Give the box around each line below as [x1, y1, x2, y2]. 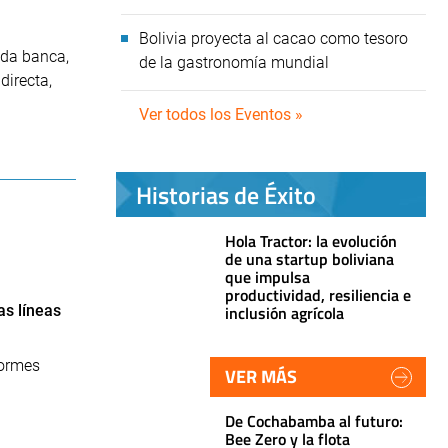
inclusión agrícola [225, 301, 344, 325]
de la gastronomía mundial [139, 53, 329, 72]
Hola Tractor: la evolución [225, 229, 397, 253]
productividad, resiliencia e [225, 283, 411, 307]
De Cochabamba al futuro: [225, 409, 403, 433]
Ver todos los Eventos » [139, 105, 303, 124]
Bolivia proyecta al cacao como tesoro [139, 29, 408, 48]
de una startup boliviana [225, 247, 394, 271]
